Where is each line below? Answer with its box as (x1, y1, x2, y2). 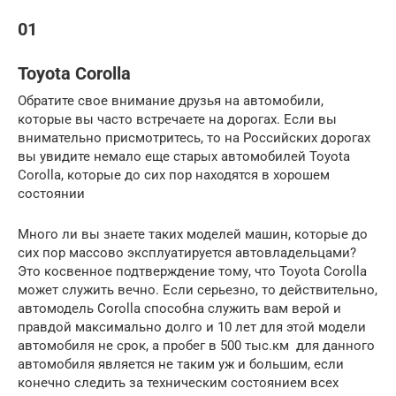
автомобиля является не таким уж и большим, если (18, 355, 344, 372)
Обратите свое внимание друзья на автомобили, (18, 92, 324, 109)
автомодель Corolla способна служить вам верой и (18, 300, 341, 316)
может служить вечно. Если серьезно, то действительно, (18, 281, 377, 298)
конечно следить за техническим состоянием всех (18, 374, 339, 391)
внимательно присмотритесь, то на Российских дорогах (18, 129, 370, 146)
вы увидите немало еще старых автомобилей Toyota (18, 148, 350, 164)
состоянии (18, 185, 85, 202)
